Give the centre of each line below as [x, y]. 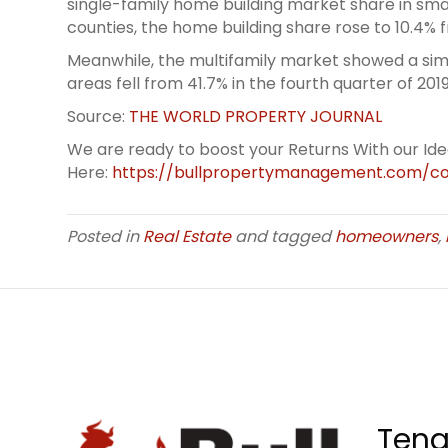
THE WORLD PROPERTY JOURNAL [256, 117]
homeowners [387, 237]
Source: [98, 117]
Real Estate [187, 237]
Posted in [105, 237]
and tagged [283, 237]
